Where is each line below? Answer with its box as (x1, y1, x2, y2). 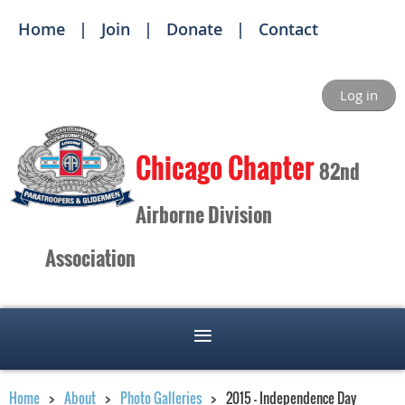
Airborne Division (136, 200, 272, 229)
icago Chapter (165, 147, 319, 188)
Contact (259, 18, 318, 40)
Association (45, 243, 136, 272)
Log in (340, 86, 378, 104)
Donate (166, 18, 222, 40)
